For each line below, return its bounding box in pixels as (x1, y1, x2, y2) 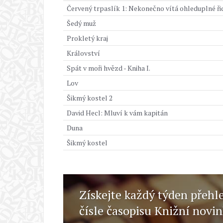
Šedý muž (67, 18, 96, 28)
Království (67, 48, 100, 58)
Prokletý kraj (67, 33, 108, 43)
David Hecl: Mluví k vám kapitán (67, 108, 168, 117)
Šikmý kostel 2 (67, 93, 112, 103)
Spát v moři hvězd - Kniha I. (67, 63, 150, 73)
